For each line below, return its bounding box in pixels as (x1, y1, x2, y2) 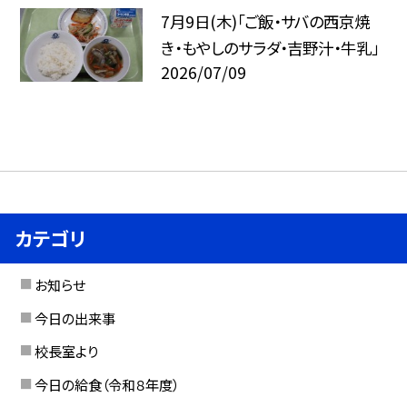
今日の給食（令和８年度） (34, 374, 179, 395)
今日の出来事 (34, 307, 115, 328)
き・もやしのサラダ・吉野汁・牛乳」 (160, 35, 379, 59)
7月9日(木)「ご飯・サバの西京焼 (160, 9, 370, 33)
